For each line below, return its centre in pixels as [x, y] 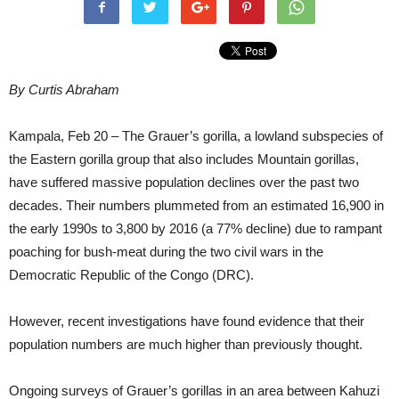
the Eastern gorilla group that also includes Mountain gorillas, [184, 159]
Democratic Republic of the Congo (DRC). [131, 275]
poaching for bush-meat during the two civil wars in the [166, 252]
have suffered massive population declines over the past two [184, 182]
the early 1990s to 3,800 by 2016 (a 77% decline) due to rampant [195, 228]
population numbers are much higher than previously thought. [186, 344]
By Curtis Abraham [64, 90]
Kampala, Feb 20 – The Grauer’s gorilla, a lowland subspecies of [196, 136]
